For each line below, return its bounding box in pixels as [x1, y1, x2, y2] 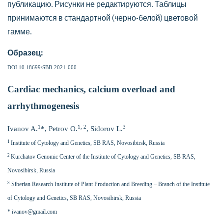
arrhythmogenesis [7, 101, 79, 111]
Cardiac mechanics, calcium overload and [7, 84, 175, 94]
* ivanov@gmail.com [7, 208, 57, 215]
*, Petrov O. [41, 125, 78, 133]
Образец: [7, 48, 43, 58]
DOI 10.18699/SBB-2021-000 [7, 65, 77, 70]
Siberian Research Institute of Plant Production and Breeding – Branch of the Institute [10, 181, 210, 188]
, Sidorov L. [86, 125, 123, 133]
